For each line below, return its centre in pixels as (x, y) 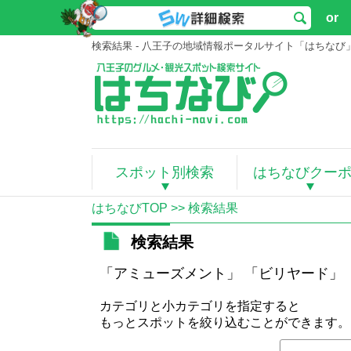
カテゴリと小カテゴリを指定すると (200, 306)
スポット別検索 (164, 172)
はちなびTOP (130, 208)
